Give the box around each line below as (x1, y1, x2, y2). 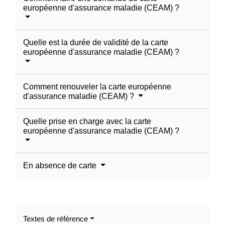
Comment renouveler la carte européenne (23, 82, 171, 91)
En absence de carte (23, 161, 98, 170)
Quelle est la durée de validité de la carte (23, 38, 168, 47)
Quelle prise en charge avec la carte (23, 117, 151, 126)
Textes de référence (23, 214, 88, 223)
